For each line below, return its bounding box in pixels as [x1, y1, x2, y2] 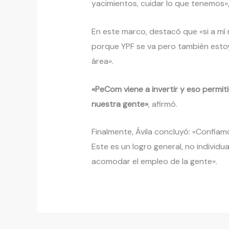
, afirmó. [148, 98, 177, 109]
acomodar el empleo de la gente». [91, 156, 217, 167]
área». [91, 56, 113, 66]
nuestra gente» [91, 98, 148, 109]
